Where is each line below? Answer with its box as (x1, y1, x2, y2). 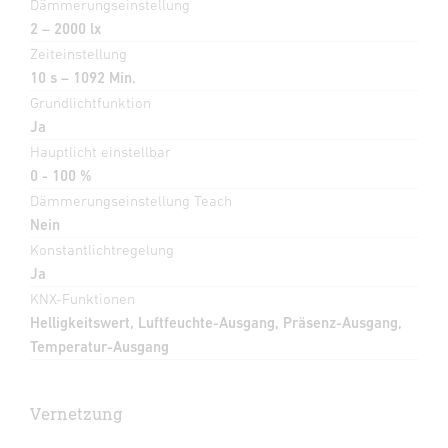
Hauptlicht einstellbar (30, 143, 171, 161)
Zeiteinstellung (30, 45, 127, 63)
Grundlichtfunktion (30, 94, 151, 112)
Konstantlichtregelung (30, 241, 174, 259)
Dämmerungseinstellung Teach (30, 192, 232, 210)
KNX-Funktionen (30, 290, 135, 308)
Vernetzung (30, 403, 123, 425)
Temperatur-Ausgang (30, 338, 169, 356)
